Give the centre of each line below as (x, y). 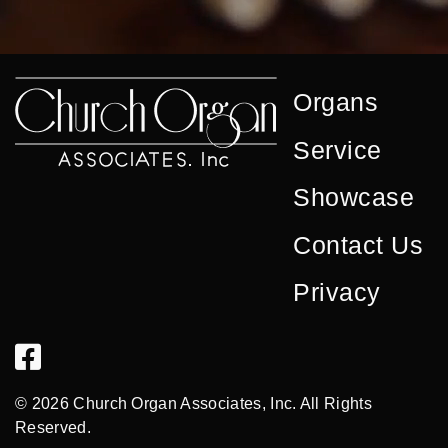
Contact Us (358, 244)
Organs (335, 102)
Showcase (353, 197)
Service (337, 149)
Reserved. (53, 427)
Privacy (337, 292)
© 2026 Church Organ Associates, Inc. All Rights (194, 403)
